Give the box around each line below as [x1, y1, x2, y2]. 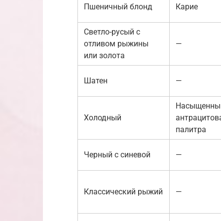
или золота [84, 50, 125, 60]
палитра [176, 124, 206, 134]
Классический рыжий [84, 186, 163, 196]
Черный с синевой [84, 149, 150, 159]
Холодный [84, 112, 121, 122]
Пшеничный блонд [84, 1, 152, 11]
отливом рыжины [84, 38, 148, 48]
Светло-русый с [84, 27, 140, 37]
